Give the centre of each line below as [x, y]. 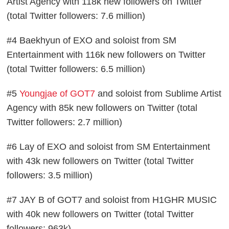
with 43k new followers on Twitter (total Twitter [100, 161]
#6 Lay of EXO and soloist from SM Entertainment [109, 147]
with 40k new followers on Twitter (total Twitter [100, 214]
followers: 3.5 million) [50, 176]
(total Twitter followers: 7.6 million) [76, 16]
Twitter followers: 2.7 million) [65, 122]
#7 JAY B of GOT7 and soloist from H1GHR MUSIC [112, 200]
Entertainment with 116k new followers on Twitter [106, 55]
